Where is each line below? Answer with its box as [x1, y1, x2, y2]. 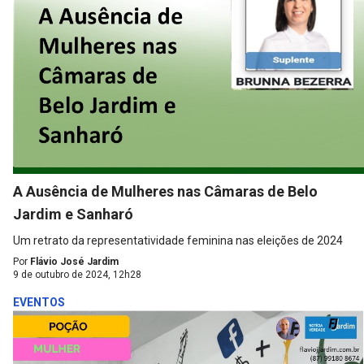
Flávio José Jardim [30, 256, 119, 268]
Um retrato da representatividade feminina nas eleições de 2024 [13, 234, 343, 248]
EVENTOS [13, 296, 65, 310]
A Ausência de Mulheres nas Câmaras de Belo [13, 183, 318, 201]
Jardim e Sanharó [13, 206, 133, 223]
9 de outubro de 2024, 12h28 [13, 269, 141, 281]
